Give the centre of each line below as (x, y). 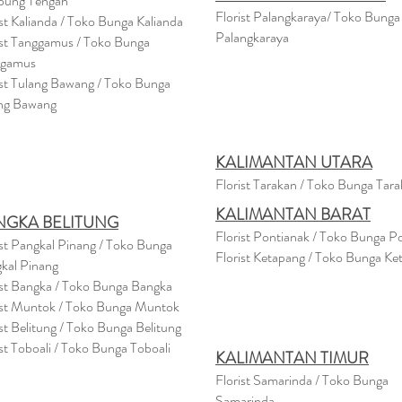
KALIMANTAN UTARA (294, 162)
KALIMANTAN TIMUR (292, 358)
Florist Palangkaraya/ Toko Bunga (308, 17)
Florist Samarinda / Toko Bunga (302, 380)
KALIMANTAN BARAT (293, 214)
